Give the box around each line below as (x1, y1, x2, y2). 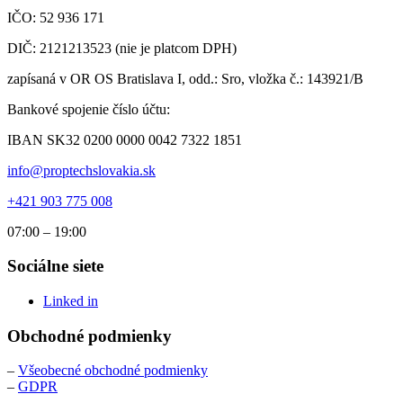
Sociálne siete (7, 256, 103, 276)
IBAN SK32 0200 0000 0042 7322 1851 (7, 131, 242, 148)
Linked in (43, 293, 98, 309)
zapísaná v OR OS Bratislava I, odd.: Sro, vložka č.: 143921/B (7, 70, 363, 86)
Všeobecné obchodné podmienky (18, 363, 208, 379)
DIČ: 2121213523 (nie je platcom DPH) (7, 40, 237, 56)
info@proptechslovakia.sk (7, 162, 156, 178)
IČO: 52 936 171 (7, 9, 104, 25)
